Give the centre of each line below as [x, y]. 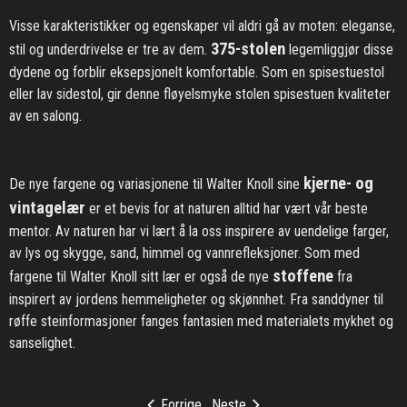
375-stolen [248, 49]
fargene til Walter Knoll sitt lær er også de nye [141, 277]
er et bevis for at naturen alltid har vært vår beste [227, 209]
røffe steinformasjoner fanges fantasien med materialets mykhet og [201, 322]
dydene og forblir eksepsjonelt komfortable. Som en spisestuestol [197, 72]
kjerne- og [338, 184]
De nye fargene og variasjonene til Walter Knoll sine [156, 184]
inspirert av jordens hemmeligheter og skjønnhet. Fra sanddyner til [196, 300]
